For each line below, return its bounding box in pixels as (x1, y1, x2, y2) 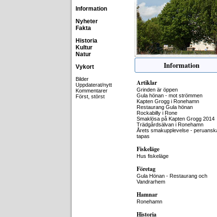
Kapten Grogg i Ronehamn (137, 98, 199, 104)
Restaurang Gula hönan (137, 104, 193, 110)
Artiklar (137, 78, 157, 87)
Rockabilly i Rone (137, 110, 177, 116)
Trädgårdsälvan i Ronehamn (137, 122, 203, 127)
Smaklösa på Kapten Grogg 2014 (137, 116, 215, 122)
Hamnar (137, 190, 157, 199)
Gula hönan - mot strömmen (137, 93, 202, 98)
